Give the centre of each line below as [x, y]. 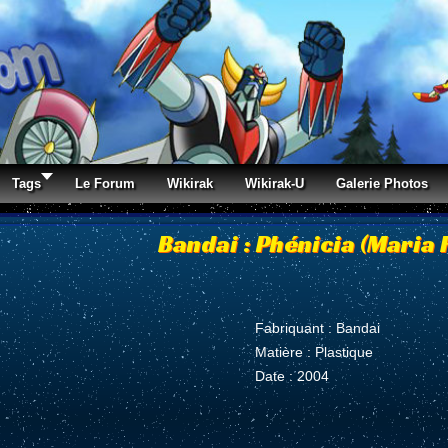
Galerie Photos [382, 183]
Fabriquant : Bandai [317, 327]
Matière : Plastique [313, 351]
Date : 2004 [291, 375]
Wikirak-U [274, 183]
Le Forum [105, 183]
